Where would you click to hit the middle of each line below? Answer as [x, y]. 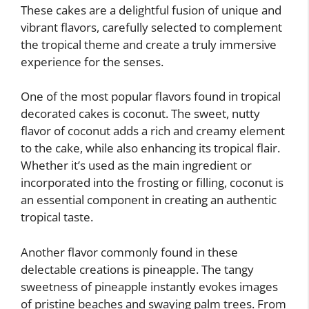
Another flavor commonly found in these [129, 252]
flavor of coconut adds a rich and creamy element [153, 131]
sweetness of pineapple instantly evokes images [149, 286]
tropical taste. [57, 217]
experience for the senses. [92, 61]
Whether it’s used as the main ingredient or [136, 165]
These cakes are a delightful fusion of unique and [151, 10]
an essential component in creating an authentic [149, 200]
